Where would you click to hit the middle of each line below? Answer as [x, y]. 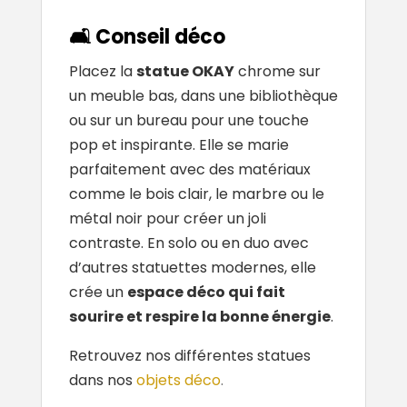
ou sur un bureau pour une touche [189, 121]
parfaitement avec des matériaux [189, 170]
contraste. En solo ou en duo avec [189, 243]
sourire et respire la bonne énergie [199, 317]
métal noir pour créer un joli [167, 219]
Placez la [102, 72]
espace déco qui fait [206, 293]
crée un [98, 293]
